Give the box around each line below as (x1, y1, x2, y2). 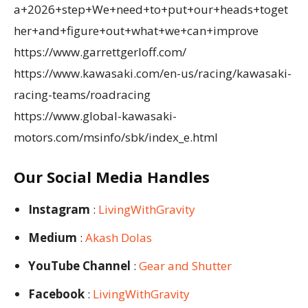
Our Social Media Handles (14, 166, 210, 187)
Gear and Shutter (136, 257, 232, 274)
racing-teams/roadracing (14, 86, 151, 102)
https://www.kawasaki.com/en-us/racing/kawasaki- (14, 65, 291, 81)
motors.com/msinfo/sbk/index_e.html (14, 129, 218, 145)
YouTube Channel (28, 257, 133, 274)
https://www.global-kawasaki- (14, 107, 177, 124)
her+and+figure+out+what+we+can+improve (14, 22, 258, 38)
